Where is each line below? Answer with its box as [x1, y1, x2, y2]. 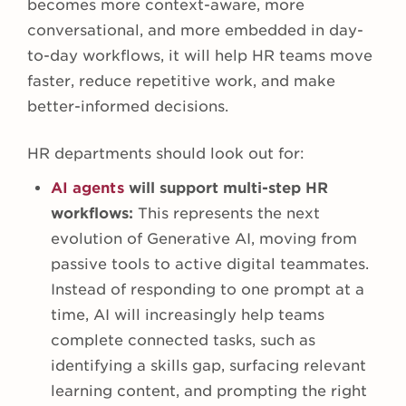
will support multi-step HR [123, 179, 328, 198]
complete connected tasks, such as [51, 332, 315, 350]
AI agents [51, 179, 124, 198]
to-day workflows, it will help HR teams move [27, 47, 372, 65]
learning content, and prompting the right [51, 382, 367, 401]
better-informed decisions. [27, 98, 228, 116]
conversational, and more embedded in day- [27, 22, 363, 40]
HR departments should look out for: [27, 145, 309, 163]
